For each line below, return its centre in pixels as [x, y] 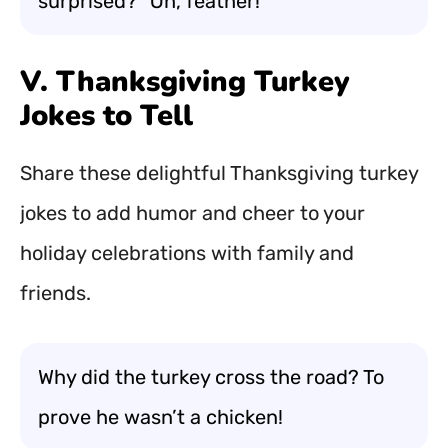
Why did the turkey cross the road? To [211, 377]
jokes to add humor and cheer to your [192, 213]
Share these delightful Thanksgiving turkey [219, 173]
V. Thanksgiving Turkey [185, 81]
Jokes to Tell [106, 115]
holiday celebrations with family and [187, 253]
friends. [55, 293]
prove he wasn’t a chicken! [160, 417]
